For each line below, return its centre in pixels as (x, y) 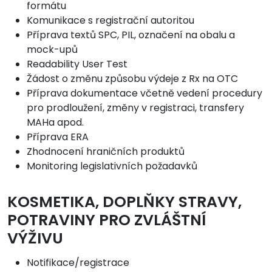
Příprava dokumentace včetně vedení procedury (144, 93)
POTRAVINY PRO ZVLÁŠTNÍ (107, 220)
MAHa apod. (55, 123)
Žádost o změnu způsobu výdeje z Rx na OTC (132, 79)
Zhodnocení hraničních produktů (106, 152)
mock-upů (52, 50)
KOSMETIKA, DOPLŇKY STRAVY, (124, 202)
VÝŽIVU (35, 239)
